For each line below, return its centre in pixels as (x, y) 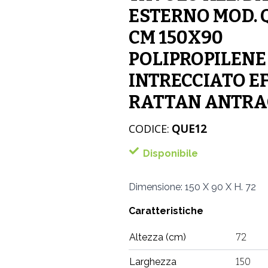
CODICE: (149, 129)
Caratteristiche (166, 211)
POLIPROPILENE (198, 59)
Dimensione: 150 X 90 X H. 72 (193, 187)
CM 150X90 (176, 38)
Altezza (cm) (158, 237)
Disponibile (171, 153)
